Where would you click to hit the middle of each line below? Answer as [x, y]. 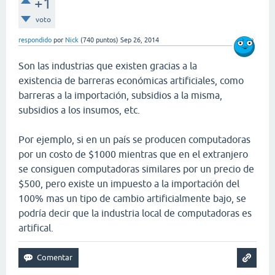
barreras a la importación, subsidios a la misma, [120, 95]
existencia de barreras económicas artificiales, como [131, 81]
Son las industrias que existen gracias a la [108, 66]
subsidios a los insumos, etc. [79, 110]
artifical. [36, 228]
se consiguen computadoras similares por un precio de [136, 169]
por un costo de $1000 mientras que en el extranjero [133, 154]
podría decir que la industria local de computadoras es [135, 213]
